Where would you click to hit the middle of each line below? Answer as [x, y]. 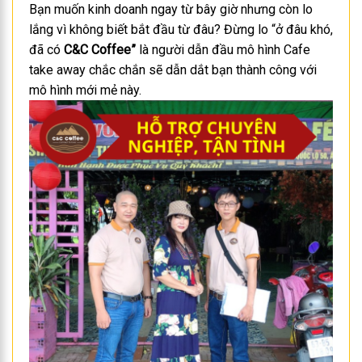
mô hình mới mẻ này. [85, 90]
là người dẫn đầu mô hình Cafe [223, 49]
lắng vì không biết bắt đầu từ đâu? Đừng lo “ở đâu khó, [181, 29]
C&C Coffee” [100, 49]
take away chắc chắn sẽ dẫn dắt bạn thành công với [173, 69]
